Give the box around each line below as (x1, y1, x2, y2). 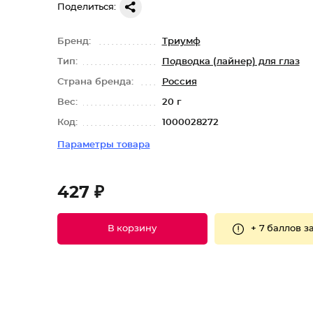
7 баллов (259, 224, 301, 233)
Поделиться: (57, 2, 116, 12)
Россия (161, 78, 197, 87)
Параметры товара (57, 140, 150, 150)
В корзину (108, 224, 156, 233)
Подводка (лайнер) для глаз (161, 57, 300, 66)
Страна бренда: (57, 78, 136, 87)
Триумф (161, 37, 201, 46)
